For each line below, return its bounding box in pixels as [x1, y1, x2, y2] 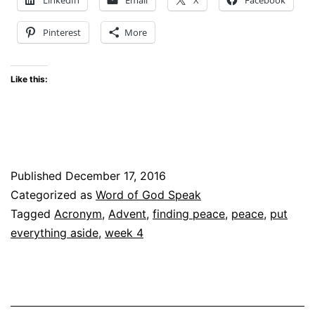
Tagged [11, 206, 54, 221]
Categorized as [11, 187, 96, 202]
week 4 [105, 225, 143, 240]
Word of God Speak [96, 187, 201, 202]
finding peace [153, 206, 225, 221]
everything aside [11, 225, 98, 240]
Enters [262, 33, 304, 51]
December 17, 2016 [65, 168, 166, 183]
